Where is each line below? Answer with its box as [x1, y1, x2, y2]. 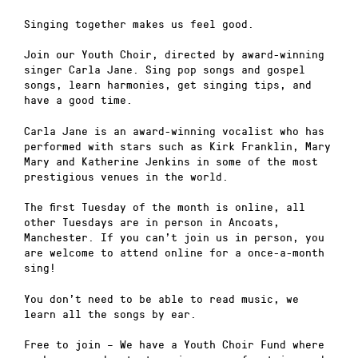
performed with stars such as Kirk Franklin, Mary [24, 137, 331, 153]
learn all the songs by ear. [24, 305, 197, 321]
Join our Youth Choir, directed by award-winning [24, 46, 324, 62]
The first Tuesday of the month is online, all [24, 199, 305, 215]
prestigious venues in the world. [24, 168, 229, 184]
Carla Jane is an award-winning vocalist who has [24, 122, 324, 138]
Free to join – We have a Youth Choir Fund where [24, 336, 324, 352]
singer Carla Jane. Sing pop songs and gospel [24, 62, 305, 78]
